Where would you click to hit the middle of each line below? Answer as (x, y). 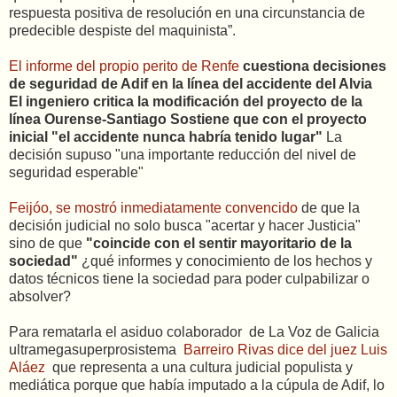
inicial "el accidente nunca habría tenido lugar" (167, 137)
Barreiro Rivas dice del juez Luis (285, 350)
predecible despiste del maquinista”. (122, 31)
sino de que (47, 243)
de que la (329, 208)
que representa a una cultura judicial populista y (199, 367)
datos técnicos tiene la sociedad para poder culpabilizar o (189, 279)
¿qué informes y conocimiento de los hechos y (225, 261)
